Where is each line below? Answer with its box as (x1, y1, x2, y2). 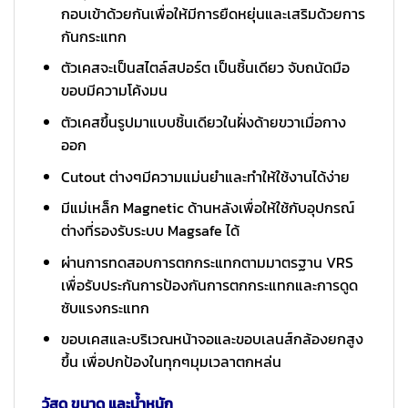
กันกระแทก (60, 25, 127, 47)
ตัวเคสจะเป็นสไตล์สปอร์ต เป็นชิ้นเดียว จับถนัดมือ (60, 56, 350, 79)
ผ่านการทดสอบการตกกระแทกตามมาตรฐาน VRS (60, 250, 353, 273)
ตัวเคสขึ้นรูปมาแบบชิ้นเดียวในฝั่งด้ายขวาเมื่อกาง (60, 111, 346, 134)
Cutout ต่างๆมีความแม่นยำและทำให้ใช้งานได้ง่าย (60, 165, 350, 188)
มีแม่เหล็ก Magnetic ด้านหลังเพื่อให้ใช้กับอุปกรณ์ (60, 197, 354, 219)
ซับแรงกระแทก (60, 296, 149, 319)
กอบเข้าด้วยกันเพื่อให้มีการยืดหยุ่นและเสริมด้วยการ (60, 2, 365, 25)
